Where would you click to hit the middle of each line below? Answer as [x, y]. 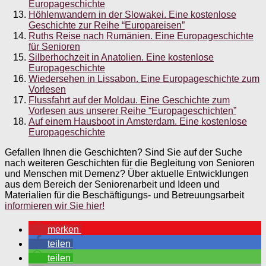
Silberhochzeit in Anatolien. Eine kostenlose [121, 58]
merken [63, 230]
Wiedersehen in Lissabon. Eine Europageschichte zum [144, 79]
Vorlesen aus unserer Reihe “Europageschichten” [132, 111]
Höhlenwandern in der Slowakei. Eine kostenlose [132, 15]
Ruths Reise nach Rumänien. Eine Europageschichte [141, 36]
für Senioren [54, 47]
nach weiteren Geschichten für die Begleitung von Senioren [130, 163]
